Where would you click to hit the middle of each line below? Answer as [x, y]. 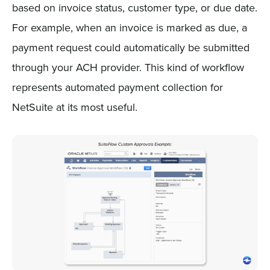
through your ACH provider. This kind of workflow [128, 67]
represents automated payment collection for [117, 87]
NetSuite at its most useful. [74, 107]
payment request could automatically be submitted [130, 47]
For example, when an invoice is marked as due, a [129, 27]
